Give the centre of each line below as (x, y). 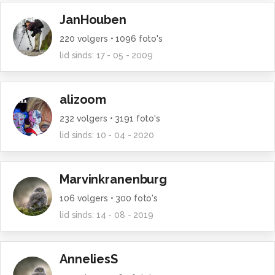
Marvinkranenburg (114, 179)
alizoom (83, 99)
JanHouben (93, 20)
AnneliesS (89, 259)
